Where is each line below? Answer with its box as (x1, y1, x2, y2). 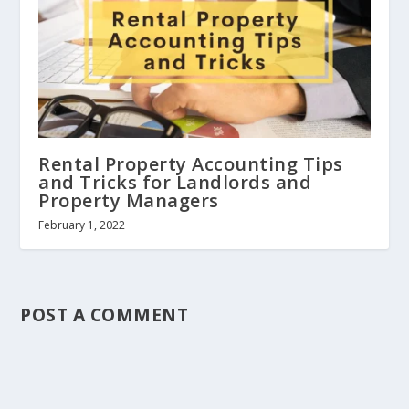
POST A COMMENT (20, 302, 189, 328)
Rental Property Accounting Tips (38, 152, 343, 177)
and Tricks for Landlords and (38, 170, 312, 195)
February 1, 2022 (38, 217, 126, 234)
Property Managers (38, 188, 219, 214)
